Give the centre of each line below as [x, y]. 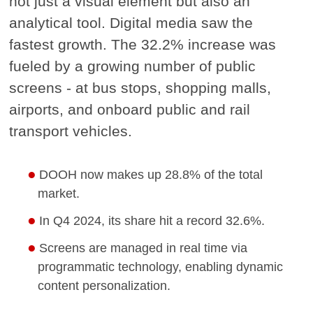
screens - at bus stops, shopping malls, [140, 88]
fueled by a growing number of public [133, 66]
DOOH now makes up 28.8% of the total [151, 175]
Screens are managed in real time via [144, 248]
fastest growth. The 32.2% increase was [143, 45]
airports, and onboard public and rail [130, 110]
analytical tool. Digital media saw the [131, 23]
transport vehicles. [71, 131]
